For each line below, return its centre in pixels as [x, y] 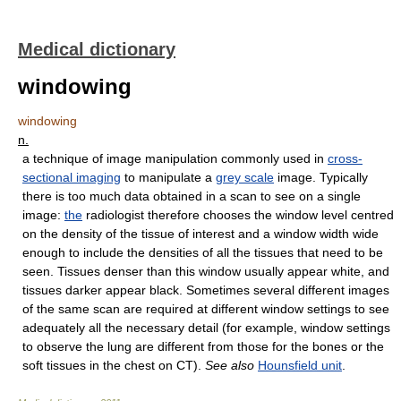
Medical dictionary [97, 49]
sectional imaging [72, 177]
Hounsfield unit [300, 365]
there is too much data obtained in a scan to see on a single [192, 196]
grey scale [245, 177]
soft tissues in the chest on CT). [114, 365]
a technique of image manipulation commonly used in [175, 158]
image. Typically [321, 177]
